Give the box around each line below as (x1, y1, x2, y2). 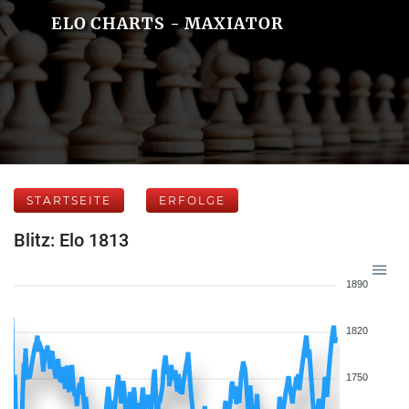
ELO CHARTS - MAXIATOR (50, 13, 284, 34)
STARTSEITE (26, 194, 111, 207)
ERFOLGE (159, 194, 225, 207)
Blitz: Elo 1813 (14, 229, 129, 251)
